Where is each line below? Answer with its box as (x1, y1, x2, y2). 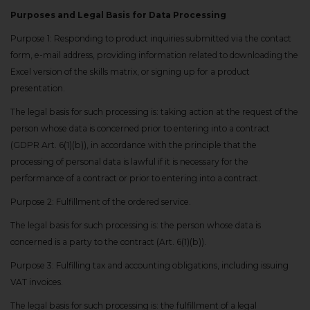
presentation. (10, 83, 65, 93)
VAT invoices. (10, 277, 63, 287)
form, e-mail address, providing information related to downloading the (10, 50, 298, 60)
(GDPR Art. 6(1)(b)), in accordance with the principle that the (10, 140, 257, 150)
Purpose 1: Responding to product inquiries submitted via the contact (10, 33, 291, 44)
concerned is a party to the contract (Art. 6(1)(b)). (10, 237, 206, 247)
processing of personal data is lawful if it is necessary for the (10, 156, 248, 167)
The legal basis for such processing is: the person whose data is (10, 220, 261, 230)
